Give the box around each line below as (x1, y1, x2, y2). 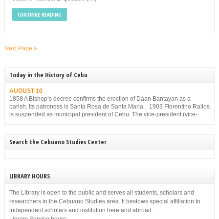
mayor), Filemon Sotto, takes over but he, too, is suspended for (9, 119, 174, 126)
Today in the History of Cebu (9, 70, 88, 79)
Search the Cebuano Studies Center (9, 137, 107, 147)
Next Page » (4, 45, 37, 52)
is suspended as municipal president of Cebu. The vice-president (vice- (9, 111, 197, 118)
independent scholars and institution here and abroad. (9, 207, 153, 214)
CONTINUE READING (17, 11, 62, 18)
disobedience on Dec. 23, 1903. (9, 127, 94, 133)
